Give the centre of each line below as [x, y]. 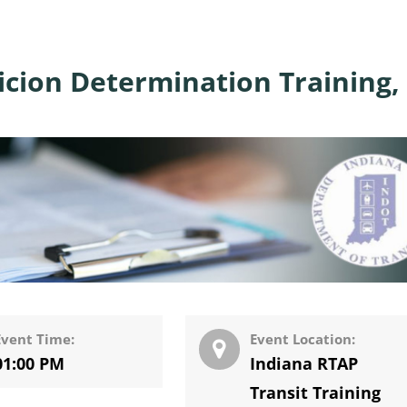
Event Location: [303, 338]
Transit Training [316, 392]
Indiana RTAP [304, 363]
